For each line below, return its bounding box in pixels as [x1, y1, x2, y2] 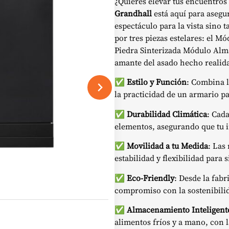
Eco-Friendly [127, 172, 174, 184]
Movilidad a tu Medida [127, 140, 208, 152]
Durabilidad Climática [127, 108, 207, 120]
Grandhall [114, 8, 152, 19]
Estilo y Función [127, 76, 187, 88]
